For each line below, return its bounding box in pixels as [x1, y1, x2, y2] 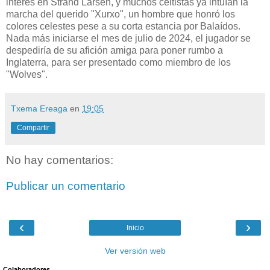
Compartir [17, 123, 49, 132]
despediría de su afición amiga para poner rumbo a [6, 45, 223, 55]
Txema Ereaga [11, 103, 67, 113]
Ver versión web [104, 245, 166, 256]
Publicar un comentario [6, 180, 125, 193]
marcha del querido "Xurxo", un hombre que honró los [6, 8, 235, 19]
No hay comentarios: [6, 153, 113, 166]
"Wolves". [6, 69, 48, 80]
